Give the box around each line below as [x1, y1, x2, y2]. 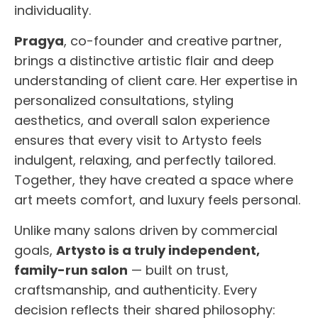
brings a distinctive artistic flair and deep [14, 52, 274, 70]
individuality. [14, 1, 91, 20]
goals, [14, 241, 56, 260]
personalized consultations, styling [14, 92, 234, 110]
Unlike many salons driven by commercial [14, 221, 278, 240]
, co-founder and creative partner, [64, 32, 282, 50]
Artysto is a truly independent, [56, 241, 260, 260]
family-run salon [14, 261, 128, 280]
